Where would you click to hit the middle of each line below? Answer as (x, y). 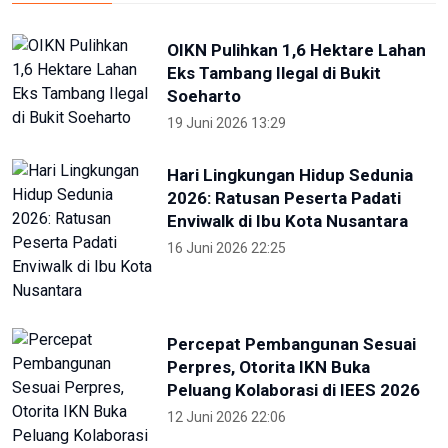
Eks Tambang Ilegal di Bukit (274, 72)
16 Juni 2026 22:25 (226, 247)
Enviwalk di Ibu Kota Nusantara (287, 220)
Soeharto (204, 95)
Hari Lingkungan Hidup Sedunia (290, 174)
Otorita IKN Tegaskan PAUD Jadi (293, 424)
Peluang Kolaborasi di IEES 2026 (293, 345)
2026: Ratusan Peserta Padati (284, 197)
